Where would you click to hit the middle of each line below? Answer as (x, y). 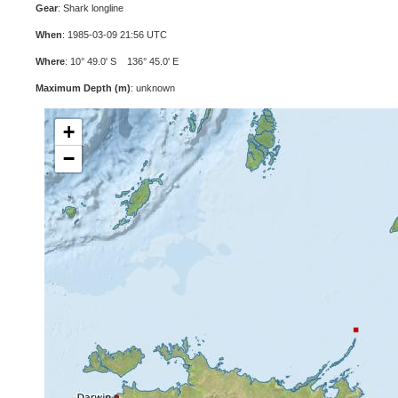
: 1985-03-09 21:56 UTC (115, 35)
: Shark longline (91, 8)
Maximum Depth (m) (83, 88)
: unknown (153, 88)
